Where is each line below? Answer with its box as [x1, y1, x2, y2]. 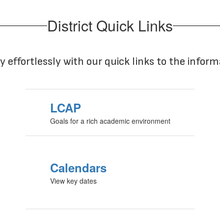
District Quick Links [47, 15, 173, 36]
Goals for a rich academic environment [50, 116, 170, 126]
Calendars [50, 159, 107, 176]
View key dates [50, 176, 97, 186]
